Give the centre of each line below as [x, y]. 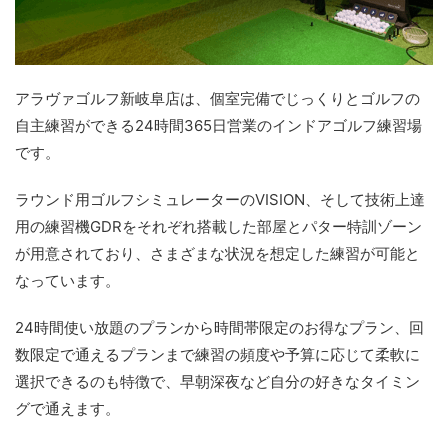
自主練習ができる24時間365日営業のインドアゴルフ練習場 [218, 126]
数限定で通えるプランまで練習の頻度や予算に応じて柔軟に [217, 355]
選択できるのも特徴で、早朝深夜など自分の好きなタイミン [217, 382]
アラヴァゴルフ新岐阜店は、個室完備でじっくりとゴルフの [217, 99]
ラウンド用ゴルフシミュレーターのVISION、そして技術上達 [220, 200]
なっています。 [67, 281]
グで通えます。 [67, 409]
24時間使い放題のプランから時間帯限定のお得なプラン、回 [219, 328]
